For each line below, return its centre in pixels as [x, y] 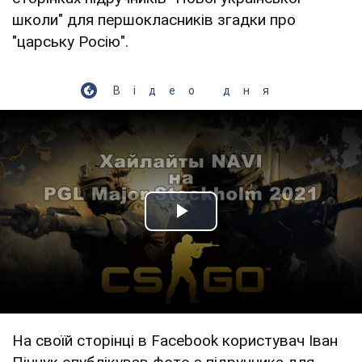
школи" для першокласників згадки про [154, 19]
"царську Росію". [70, 41]
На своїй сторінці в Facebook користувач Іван [175, 340]
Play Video [239, 229]
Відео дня [197, 90]
